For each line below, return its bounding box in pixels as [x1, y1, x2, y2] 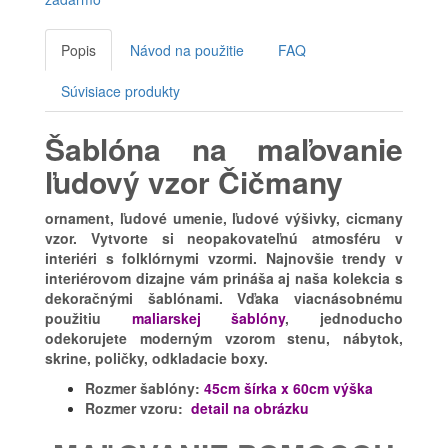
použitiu [45, 307, 132, 328]
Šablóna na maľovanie [45, 126, 403, 170]
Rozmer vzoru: [85, 397, 183, 418]
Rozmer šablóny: [85, 377, 204, 398]
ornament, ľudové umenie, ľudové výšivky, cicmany [45, 207, 403, 228]
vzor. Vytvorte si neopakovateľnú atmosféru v [45, 227, 403, 248]
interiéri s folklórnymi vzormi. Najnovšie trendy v [45, 247, 403, 268]
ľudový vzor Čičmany [45, 159, 343, 203]
